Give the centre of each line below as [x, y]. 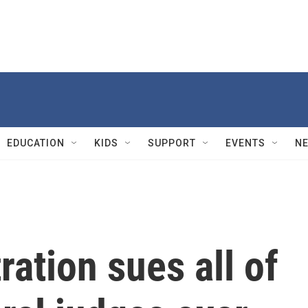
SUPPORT [172, 143]
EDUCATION [36, 143]
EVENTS [245, 143]
